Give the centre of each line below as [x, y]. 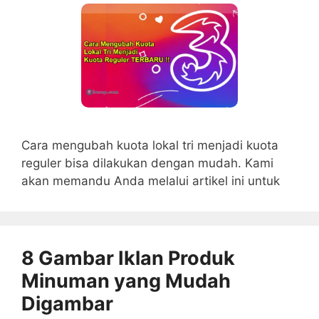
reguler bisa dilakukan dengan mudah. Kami [147, 163]
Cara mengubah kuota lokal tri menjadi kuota [150, 146]
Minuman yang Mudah [126, 281]
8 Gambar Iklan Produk [128, 258]
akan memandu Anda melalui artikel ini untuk [151, 181]
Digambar [67, 304]
